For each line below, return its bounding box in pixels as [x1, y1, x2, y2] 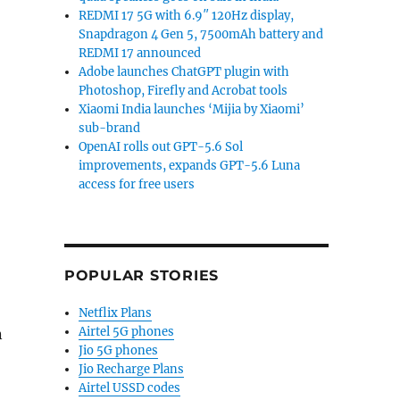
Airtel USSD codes [79, 380, 181, 396]
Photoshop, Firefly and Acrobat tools [79, 83, 288, 98]
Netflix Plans [79, 305, 153, 321]
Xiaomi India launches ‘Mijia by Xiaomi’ [79, 102, 305, 117]
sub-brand [79, 121, 141, 136]
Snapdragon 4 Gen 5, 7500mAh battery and [79, 27, 324, 42]
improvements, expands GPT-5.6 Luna [79, 158, 301, 173]
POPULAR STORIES [63, 267, 220, 284]
